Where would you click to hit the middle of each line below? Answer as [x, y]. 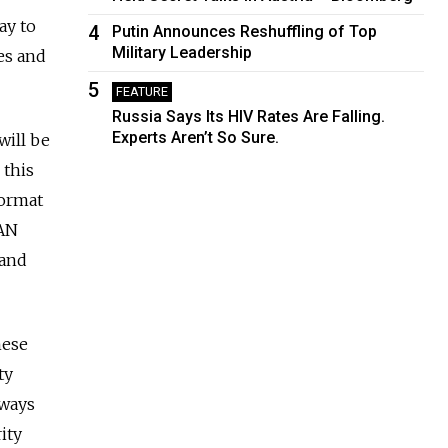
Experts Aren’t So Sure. [196, 137]
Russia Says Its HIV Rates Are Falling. [249, 116]
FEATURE [142, 91]
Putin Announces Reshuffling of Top [245, 31]
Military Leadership [182, 52]
